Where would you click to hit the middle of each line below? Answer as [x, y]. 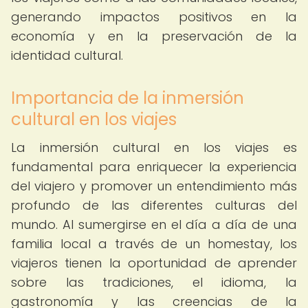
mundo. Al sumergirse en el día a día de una [154, 224]
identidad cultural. [67, 55]
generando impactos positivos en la [154, 17]
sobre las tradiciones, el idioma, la [154, 282]
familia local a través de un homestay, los [154, 244]
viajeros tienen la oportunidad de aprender [154, 263]
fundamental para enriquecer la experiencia [154, 167]
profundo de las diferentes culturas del [154, 205]
